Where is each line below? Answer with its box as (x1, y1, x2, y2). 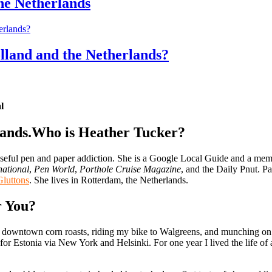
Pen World (34, 164, 75, 175)
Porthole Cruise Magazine (80, 164, 181, 175)
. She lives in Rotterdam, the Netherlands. (29, 175, 188, 186)
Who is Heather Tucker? (32, 124, 185, 141)
